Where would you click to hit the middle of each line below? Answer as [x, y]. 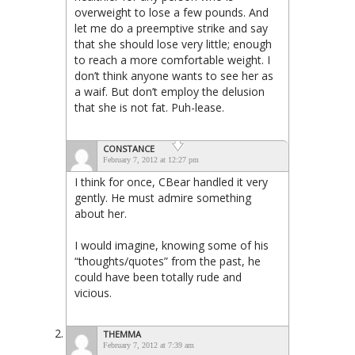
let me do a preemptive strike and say [171, 28]
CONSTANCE [129, 148]
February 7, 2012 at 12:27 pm [151, 159]
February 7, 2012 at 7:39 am [149, 345]
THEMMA [122, 334]
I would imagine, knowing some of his [172, 245]
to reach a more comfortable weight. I [172, 59]
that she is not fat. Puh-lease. [149, 107]
